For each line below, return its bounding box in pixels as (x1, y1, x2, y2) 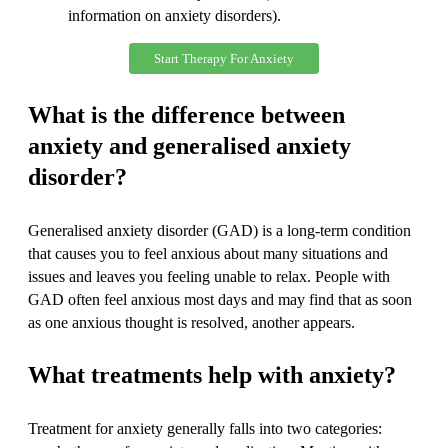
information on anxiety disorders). (68, 6, 281, 24)
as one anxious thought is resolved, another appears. (28, 313, 355, 331)
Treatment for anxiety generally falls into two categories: (28, 419, 382, 437)
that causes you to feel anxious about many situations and (28, 244, 388, 262)
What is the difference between (28, 101, 345, 128)
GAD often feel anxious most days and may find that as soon (28, 290, 412, 308)
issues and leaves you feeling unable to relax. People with (28, 267, 390, 285)
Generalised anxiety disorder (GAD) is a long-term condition (28, 221, 411, 239)
